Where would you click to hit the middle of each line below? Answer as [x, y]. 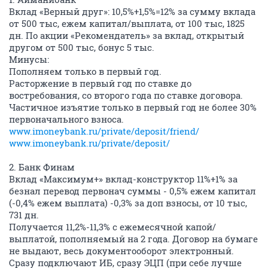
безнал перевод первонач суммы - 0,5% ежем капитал [133, 191]
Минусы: [29, 59]
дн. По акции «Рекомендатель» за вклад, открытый [127, 35]
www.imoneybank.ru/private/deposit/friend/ [104, 131]
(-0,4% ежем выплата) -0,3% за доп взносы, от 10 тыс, [128, 203]
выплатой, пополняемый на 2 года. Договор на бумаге [133, 239]
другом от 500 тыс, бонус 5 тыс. [82, 47]
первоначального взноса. [66, 119]
